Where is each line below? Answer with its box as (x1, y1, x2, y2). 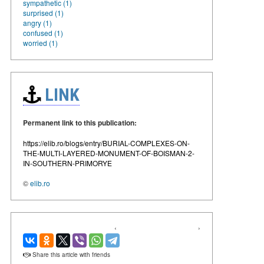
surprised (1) (23, 7, 64, 18)
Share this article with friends (31, 250, 110, 259)
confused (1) (23, 27, 63, 38)
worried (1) (23, 37, 58, 48)
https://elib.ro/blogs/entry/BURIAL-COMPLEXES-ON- (23, 137, 190, 148)
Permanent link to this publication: (23, 117, 137, 128)
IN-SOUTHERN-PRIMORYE (23, 157, 112, 168)
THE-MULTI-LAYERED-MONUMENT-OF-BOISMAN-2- (23, 147, 194, 158)
